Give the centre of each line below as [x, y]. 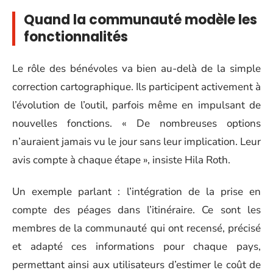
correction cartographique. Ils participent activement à [136, 87]
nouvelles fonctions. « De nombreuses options [136, 123]
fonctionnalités [76, 37]
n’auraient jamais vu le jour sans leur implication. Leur [136, 141]
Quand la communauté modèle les [140, 20]
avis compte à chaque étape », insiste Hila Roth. [121, 160]
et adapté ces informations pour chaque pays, [136, 247]
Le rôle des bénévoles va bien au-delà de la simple [136, 68]
